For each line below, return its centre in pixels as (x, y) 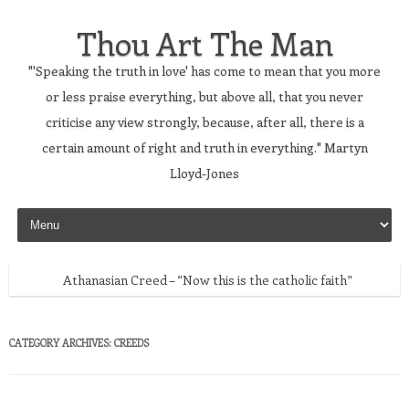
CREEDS (131, 343)
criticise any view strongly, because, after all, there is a (204, 122)
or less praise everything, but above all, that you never (204, 96)
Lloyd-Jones (204, 173)
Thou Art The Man (204, 43)
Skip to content (58, 210)
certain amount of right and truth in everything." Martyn (204, 147)
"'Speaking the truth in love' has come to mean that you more (204, 71)
